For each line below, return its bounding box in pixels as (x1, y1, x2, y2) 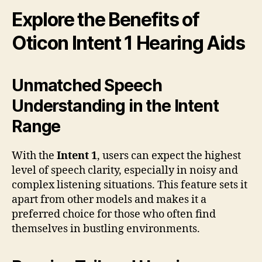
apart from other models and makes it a (12, 192, 206, 206)
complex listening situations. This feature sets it (12, 178, 247, 192)
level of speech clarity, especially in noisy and (12, 163, 238, 177)
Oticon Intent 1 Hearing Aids (12, 31, 245, 54)
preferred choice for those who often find (12, 207, 216, 221)
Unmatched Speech (12, 75, 162, 95)
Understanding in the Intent (12, 95, 219, 116)
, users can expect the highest (97, 149, 241, 163)
